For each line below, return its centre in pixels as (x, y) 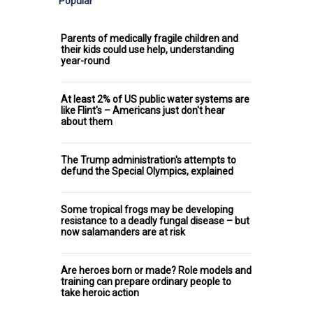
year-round (85, 61)
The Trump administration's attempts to (148, 160)
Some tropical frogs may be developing (147, 210)
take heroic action (100, 293)
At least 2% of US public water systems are (155, 100)
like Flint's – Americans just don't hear (143, 111)
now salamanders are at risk (123, 232)
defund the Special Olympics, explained (147, 172)
